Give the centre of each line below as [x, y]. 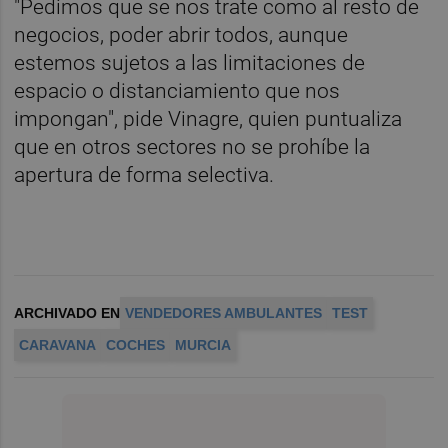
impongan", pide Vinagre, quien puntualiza [208, 119]
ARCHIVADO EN [67, 313]
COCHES [136, 345]
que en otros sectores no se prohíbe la [192, 147]
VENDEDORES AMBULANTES [224, 313]
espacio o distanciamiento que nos [177, 91]
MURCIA [203, 345]
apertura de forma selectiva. [144, 175]
